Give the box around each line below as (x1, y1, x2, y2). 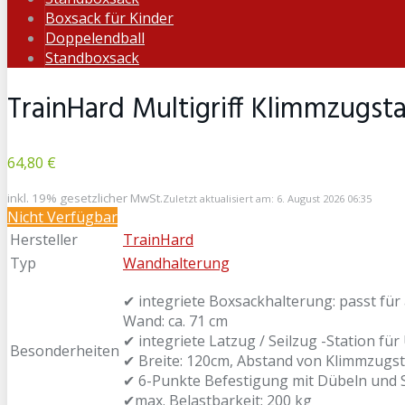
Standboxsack (45, 48, 139, 68)
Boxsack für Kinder (45, 8, 174, 28)
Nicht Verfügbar (7, 206, 118, 227)
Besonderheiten (10, 340, 119, 361)
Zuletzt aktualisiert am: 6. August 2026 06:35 (163, 191, 372, 205)
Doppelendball (45, 28, 145, 48)
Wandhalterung (123, 252, 230, 273)
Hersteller (10, 229, 78, 250)
